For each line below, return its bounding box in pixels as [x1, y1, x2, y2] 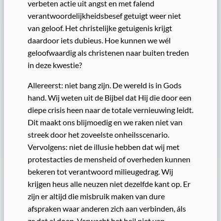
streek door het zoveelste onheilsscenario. [28, 129, 169, 139]
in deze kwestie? [28, 60, 82, 70]
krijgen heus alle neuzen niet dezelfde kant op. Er [28, 179, 190, 188]
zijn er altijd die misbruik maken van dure [28, 191, 165, 201]
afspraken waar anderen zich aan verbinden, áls [28, 203, 186, 213]
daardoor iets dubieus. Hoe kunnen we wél [28, 35, 171, 45]
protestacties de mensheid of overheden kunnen [28, 154, 190, 164]
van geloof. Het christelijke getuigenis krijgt [28, 23, 172, 33]
